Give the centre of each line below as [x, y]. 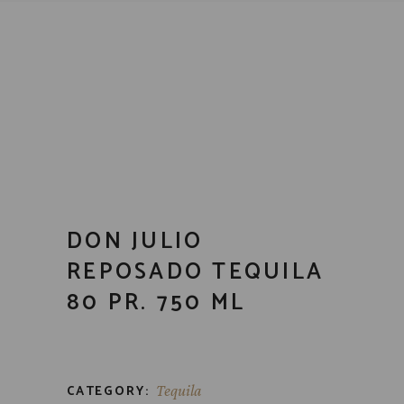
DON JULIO [135, 242]
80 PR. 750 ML [156, 303]
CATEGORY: [108, 392]
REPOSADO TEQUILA [195, 272]
